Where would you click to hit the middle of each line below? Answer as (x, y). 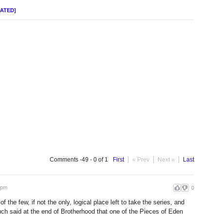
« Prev (141, 160)
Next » (166, 160)
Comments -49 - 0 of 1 (79, 160)
